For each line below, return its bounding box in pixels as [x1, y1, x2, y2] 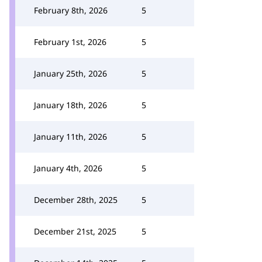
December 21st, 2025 [34, 226, 116, 237]
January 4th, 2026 [34, 163, 102, 174]
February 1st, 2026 [34, 36, 106, 47]
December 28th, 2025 [34, 194, 118, 205]
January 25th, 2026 [34, 68, 107, 79]
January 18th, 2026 [34, 99, 107, 111]
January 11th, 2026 [34, 131, 107, 142]
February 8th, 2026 [34, 5, 108, 16]
